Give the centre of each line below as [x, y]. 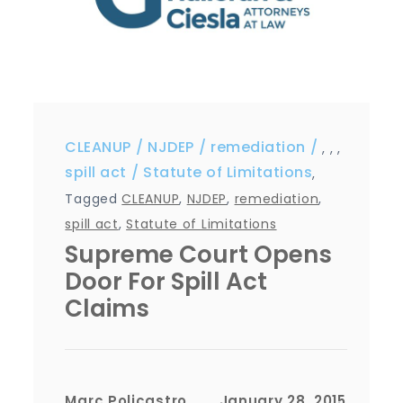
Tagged [94, 199]
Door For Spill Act [166, 282]
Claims [107, 309]
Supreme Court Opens [199, 255]
